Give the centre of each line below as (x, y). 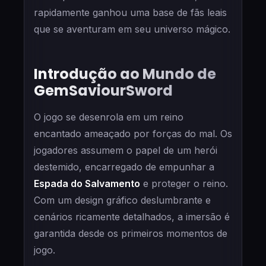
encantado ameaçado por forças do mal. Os (133, 133)
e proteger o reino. (184, 183)
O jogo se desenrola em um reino (109, 117)
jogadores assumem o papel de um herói (126, 150)
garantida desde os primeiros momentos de (131, 233)
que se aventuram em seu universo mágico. (132, 29)
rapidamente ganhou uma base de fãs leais (130, 12)
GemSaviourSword (103, 90)
